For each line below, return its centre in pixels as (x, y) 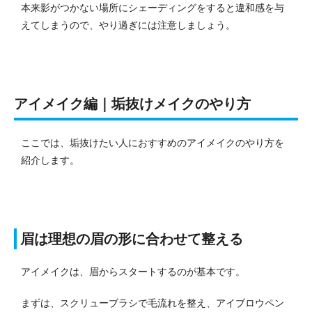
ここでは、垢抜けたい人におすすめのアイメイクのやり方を (153, 143)
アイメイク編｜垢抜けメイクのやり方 (132, 104)
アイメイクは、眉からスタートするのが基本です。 (133, 272)
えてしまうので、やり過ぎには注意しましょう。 (128, 25)
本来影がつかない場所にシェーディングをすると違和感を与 (153, 8)
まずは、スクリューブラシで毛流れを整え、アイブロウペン (153, 303)
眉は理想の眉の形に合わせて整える (132, 239)
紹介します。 (50, 161)
